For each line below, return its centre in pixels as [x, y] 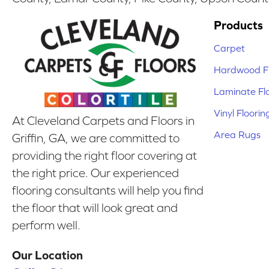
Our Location [47, 255]
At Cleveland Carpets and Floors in [103, 121]
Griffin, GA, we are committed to [96, 138]
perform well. [46, 225]
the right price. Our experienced [95, 173]
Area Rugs [237, 135]
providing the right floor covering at [104, 156]
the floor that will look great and [95, 208]
